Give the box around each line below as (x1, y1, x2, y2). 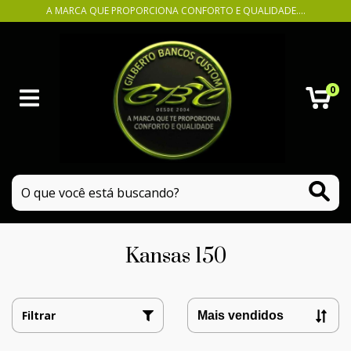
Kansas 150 (125, 242, 226, 270)
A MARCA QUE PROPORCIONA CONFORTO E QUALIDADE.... (45, 4, 306, 17)
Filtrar (22, 307, 56, 323)
